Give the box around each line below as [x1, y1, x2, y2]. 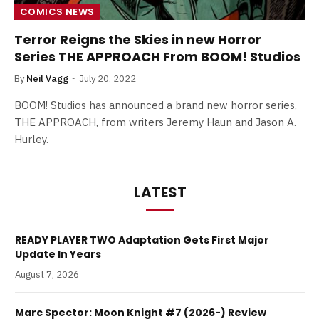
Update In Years [15, 247, 101, 261]
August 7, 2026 [15, 268, 79, 281]
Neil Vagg [26, 73, 68, 85]
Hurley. [14, 132, 48, 146]
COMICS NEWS [20, 5, 95, 19]
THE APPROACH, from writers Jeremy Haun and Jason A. [14, 115, 296, 129]
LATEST [133, 182, 187, 202]
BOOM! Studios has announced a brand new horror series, [14, 98, 297, 112]
